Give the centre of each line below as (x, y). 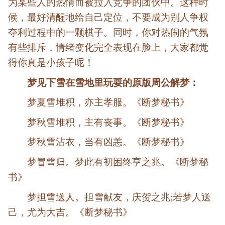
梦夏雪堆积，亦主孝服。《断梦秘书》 (108, 102)
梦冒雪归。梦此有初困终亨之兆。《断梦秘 (118, 162)
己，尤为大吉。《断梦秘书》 (70, 212)
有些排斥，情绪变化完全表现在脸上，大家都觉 (108, 47)
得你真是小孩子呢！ (51, 62)
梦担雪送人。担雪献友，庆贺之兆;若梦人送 (119, 197)
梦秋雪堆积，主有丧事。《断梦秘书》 (108, 122)
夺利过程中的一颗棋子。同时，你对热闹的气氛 (108, 32)
